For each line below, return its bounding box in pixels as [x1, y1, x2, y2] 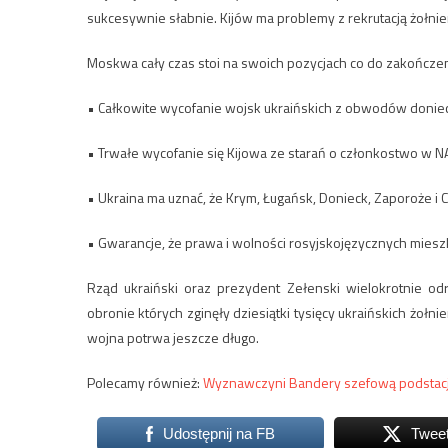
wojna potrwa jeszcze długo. [87, 327, 259, 349]
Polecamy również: [87, 372, 203, 394]
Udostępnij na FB [162, 425, 275, 443]
